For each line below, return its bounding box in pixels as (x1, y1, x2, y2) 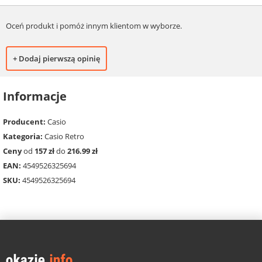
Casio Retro (43, 130, 84, 142)
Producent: (3, 116, 46, 127)
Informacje (3, 88, 67, 105)
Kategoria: (3, 130, 43, 142)
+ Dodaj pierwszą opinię (13, 53, 100, 64)
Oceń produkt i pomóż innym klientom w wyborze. (6, 20, 182, 32)
